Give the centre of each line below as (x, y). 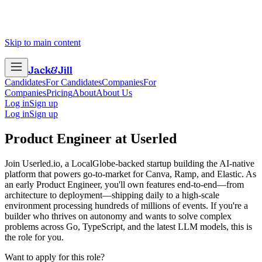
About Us (114, 93)
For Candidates (74, 82)
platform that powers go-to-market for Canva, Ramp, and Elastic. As (130, 174)
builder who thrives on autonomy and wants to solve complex (118, 216)
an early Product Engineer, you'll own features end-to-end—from (124, 184)
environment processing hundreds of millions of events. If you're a (126, 205)
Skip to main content (43, 42)
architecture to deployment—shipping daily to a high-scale (112, 195)
